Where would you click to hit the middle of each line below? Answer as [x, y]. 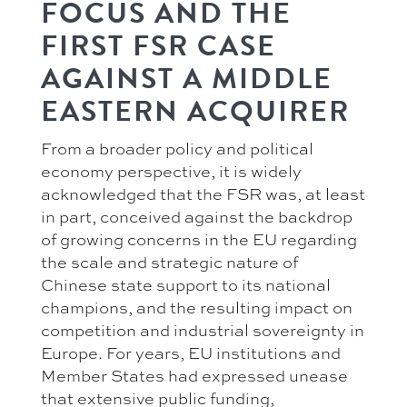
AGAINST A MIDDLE [187, 78]
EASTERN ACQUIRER [195, 111]
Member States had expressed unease [194, 375]
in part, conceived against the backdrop [197, 216]
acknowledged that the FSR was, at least [203, 193]
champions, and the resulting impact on [197, 307]
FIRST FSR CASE [159, 45]
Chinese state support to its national [186, 284]
